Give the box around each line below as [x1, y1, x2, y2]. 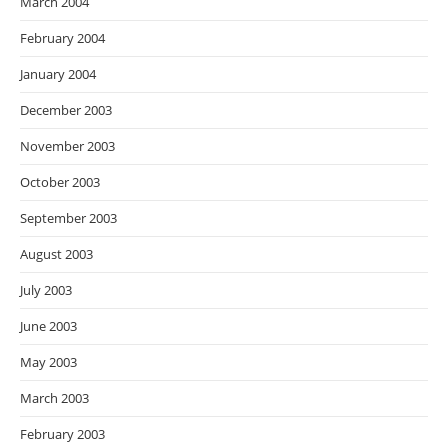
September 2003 [20, 209, 117, 228]
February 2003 [20, 425, 105, 444]
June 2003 [20, 317, 77, 336]
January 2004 [20, 65, 96, 84]
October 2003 [20, 173, 100, 192]
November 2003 [20, 137, 115, 156]
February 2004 [20, 29, 105, 48]
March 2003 [20, 389, 89, 408]
